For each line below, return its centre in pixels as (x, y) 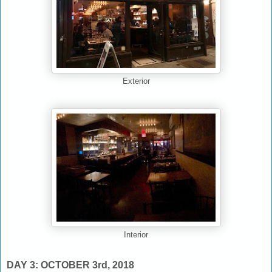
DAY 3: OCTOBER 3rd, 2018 (70, 265)
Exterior (136, 82)
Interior (136, 235)
